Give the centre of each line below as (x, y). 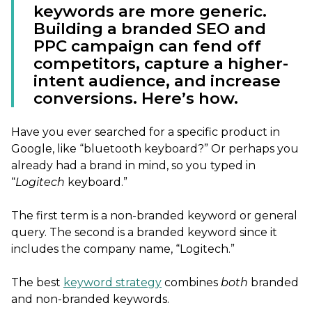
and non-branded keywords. (90, 299)
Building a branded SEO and (150, 29)
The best (37, 283)
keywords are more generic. (150, 11)
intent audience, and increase (157, 81)
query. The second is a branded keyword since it (144, 233)
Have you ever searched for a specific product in (146, 132)
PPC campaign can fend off (147, 46)
